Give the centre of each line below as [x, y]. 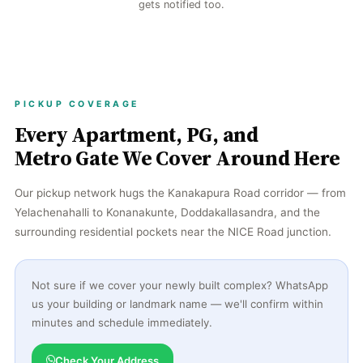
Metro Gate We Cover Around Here [178, 158]
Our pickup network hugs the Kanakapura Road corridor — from [180, 192]
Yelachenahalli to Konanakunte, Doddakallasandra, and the [167, 212]
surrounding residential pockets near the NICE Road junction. [173, 231]
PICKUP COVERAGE [77, 104]
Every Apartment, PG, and [137, 134]
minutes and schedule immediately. [122, 322]
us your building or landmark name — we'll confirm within [177, 303]
